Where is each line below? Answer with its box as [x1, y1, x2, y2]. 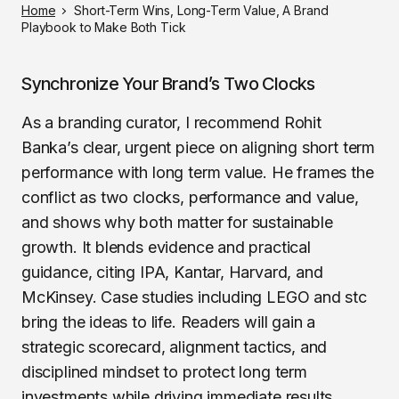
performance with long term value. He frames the [21, 163, 374, 182]
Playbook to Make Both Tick [21, 20, 186, 35]
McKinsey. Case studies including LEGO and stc [21, 288, 367, 306]
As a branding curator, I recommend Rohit [21, 113, 322, 132]
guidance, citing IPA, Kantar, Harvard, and [21, 263, 323, 281]
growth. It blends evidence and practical [21, 238, 311, 256]
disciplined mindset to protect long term [21, 362, 307, 381]
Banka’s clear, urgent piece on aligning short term [21, 138, 376, 157]
